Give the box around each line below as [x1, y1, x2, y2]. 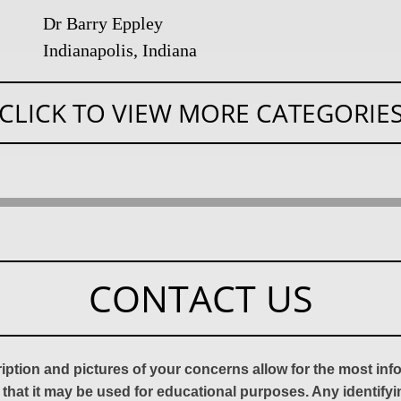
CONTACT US [88, 273, 313, 323]
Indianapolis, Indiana [43, 40, 198, 60]
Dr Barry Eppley [43, 13, 164, 33]
